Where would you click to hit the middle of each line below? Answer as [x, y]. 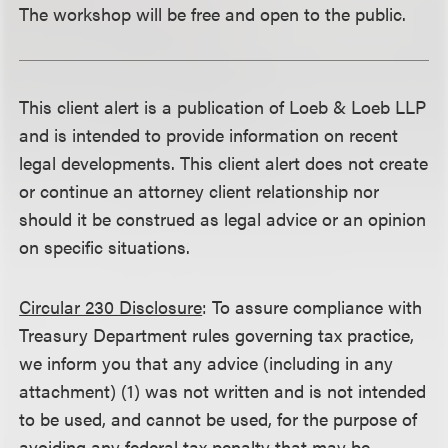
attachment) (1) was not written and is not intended [223, 390]
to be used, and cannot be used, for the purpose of [218, 418]
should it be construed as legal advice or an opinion [223, 218]
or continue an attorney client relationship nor [199, 190]
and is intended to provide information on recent [209, 134]
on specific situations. [105, 246]
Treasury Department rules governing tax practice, [217, 334]
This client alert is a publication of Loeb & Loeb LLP [223, 106]
